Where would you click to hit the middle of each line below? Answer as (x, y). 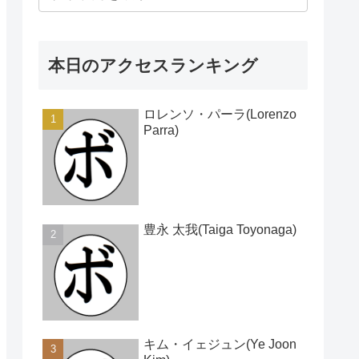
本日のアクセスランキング (153, 66)
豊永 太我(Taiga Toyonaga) (220, 229)
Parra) (161, 131)
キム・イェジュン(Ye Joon (220, 344)
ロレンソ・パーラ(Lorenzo (220, 115)
